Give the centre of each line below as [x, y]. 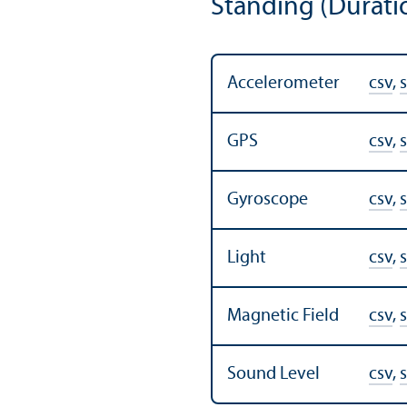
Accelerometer [283, 83]
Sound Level [273, 374]
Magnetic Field [283, 316]
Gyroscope [268, 199]
